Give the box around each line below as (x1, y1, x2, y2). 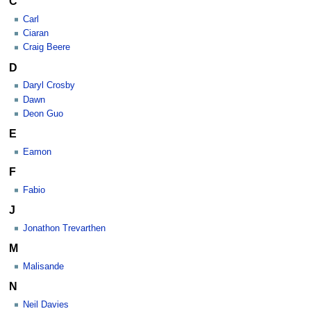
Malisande (23, 261, 64, 271)
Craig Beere (23, 42, 70, 53)
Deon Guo (23, 108, 63, 119)
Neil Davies (23, 299, 69, 310)
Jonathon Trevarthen (23, 223, 106, 233)
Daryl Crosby (23, 81, 75, 91)
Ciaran (23, 28, 49, 38)
